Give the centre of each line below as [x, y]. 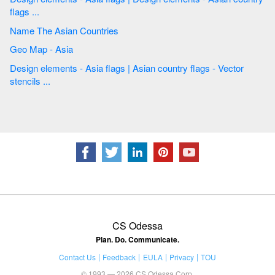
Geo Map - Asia [65, 49]
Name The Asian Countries [88, 30]
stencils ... [30, 80]
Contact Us [77, 257]
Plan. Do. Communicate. [137, 239]
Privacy [181, 257]
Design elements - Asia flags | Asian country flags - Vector [48, 68]
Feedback [119, 257]
